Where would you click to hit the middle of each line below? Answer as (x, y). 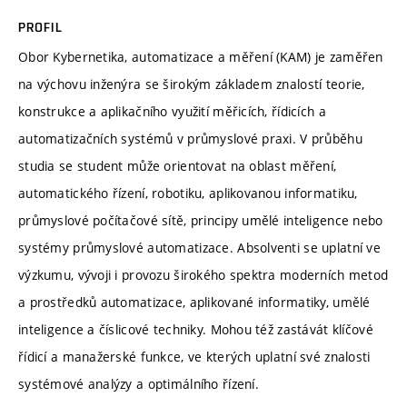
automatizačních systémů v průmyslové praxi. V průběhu (190, 139)
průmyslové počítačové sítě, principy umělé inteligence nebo (201, 221)
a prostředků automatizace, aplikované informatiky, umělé (194, 303)
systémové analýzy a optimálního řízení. (139, 384)
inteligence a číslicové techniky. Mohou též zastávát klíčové (196, 330)
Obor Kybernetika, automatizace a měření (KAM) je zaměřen (201, 57)
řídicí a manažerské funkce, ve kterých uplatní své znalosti (194, 357)
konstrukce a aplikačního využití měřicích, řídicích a (172, 112)
